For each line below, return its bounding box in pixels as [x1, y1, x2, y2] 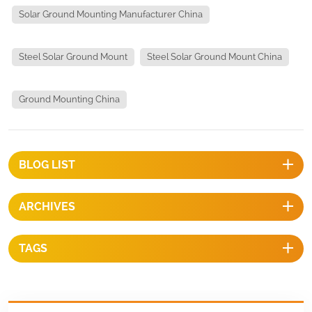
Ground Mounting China [19, 93, 120, 104]
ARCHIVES [19, 199, 75, 213]
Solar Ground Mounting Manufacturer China [19, 8, 203, 19]
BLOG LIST [19, 157, 75, 171]
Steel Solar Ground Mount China [147, 51, 282, 62]
